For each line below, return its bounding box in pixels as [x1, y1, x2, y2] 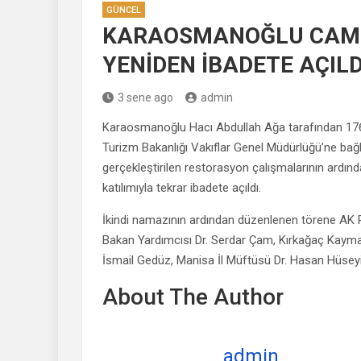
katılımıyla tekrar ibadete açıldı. [102, 180, 261, 195]
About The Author [102, 283, 284, 310]
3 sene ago [118, 90, 173, 104]
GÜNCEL [106, 4, 141, 15]
